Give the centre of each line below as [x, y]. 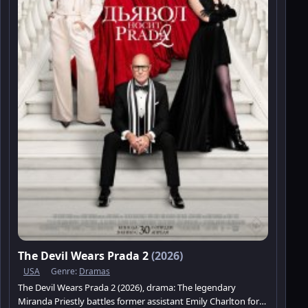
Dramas [95, 271]
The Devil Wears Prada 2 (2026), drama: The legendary [127, 287]
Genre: [65, 271]
